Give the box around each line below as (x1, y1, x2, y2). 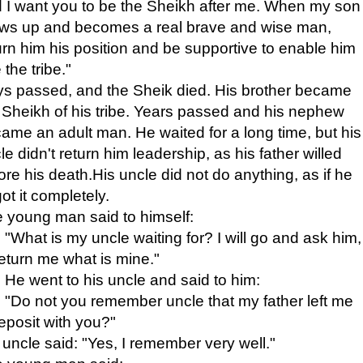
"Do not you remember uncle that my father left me (5, 292, 353, 310)
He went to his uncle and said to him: (5, 271, 260, 288)
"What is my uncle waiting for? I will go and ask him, (5, 228, 361, 246)
